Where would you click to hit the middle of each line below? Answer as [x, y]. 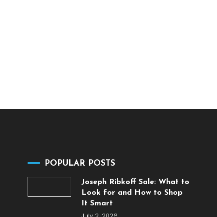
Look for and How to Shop [132, 193]
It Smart [97, 204]
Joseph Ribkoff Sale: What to [135, 182]
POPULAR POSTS [80, 164]
